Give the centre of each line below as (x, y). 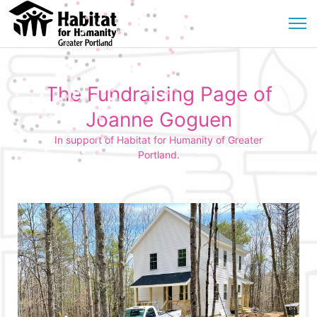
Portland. (158, 155)
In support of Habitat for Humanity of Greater (158, 140)
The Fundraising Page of (158, 94)
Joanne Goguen (158, 120)
